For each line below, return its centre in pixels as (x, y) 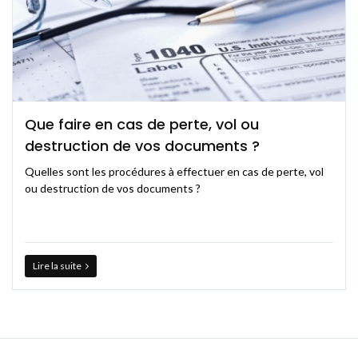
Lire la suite (57, 265)
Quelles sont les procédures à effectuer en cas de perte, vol (174, 171)
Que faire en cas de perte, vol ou (142, 124)
